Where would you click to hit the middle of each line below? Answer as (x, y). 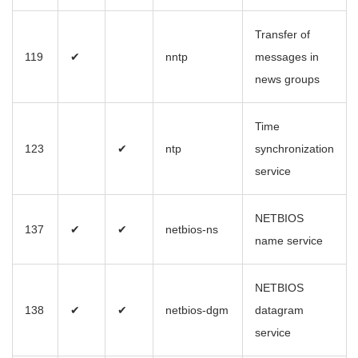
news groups (287, 80)
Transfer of (282, 35)
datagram (279, 310)
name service (289, 241)
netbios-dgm (197, 310)
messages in (287, 57)
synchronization (294, 149)
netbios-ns (192, 230)
